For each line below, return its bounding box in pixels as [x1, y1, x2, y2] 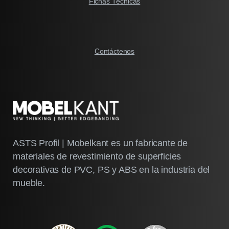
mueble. [13, 177, 45, 188]
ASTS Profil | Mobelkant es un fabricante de [13, 138, 188, 148]
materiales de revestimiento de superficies [13, 151, 181, 162]
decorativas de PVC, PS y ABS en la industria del [13, 164, 210, 175]
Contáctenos [94, 47, 135, 55]
